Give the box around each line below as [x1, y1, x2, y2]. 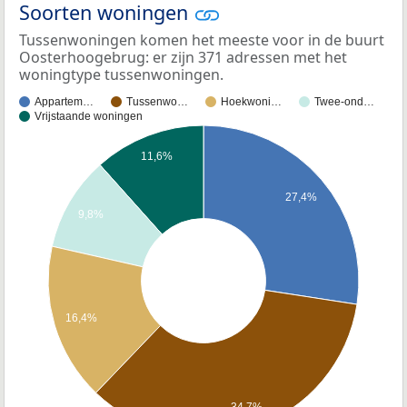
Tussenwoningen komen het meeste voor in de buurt [19, 30, 384, 51]
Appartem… [35, 95, 94, 109]
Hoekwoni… [221, 95, 282, 109]
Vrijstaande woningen [35, 110, 143, 124]
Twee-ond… [314, 95, 374, 109]
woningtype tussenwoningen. [19, 65, 223, 85]
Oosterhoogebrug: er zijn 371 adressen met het [19, 47, 347, 68]
